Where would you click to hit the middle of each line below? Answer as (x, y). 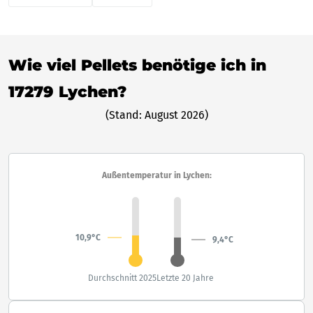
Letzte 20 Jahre (185, 278)
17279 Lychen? (67, 92)
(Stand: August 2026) (156, 115)
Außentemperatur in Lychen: (156, 175)
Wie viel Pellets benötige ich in (137, 65)
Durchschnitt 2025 (122, 278)
